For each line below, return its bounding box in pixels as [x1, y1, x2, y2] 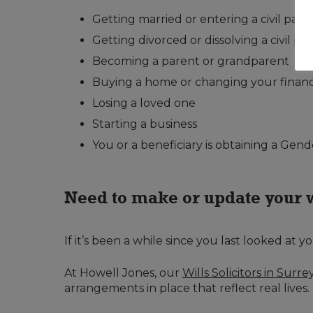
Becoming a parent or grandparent [92, 54, 289, 68]
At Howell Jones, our [64, 266, 182, 280]
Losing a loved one [92, 96, 196, 110]
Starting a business [92, 117, 197, 131]
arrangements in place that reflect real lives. [64, 282, 310, 296]
